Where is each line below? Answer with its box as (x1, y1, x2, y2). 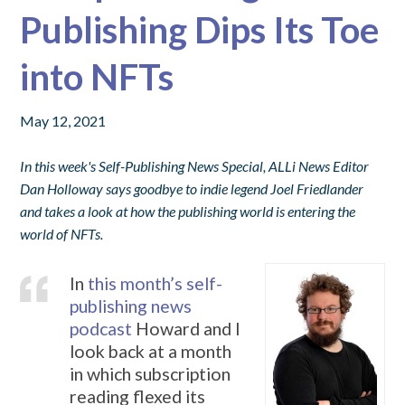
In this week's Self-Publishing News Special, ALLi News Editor (20, 156, 370, 174)
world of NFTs (20, 224, 101, 242)
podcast (70, 317, 133, 339)
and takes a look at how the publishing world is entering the (20, 202, 356, 220)
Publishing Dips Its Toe (20, 7, 380, 52)
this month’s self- (88, 272, 223, 294)
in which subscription (70, 363, 231, 384)
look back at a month (70, 340, 232, 362)
